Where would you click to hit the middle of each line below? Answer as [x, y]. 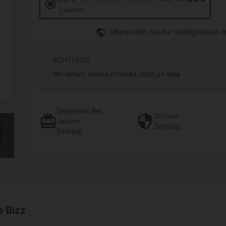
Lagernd [71, 10]
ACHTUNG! [71, 60]
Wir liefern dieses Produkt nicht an [110, 74]
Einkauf [69, 131]
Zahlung [167, 126]
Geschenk [73, 111]
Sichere [166, 116]
